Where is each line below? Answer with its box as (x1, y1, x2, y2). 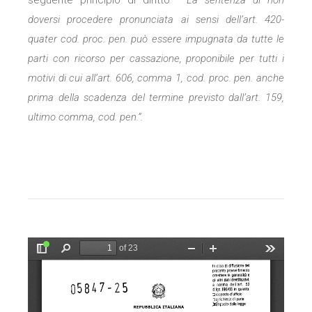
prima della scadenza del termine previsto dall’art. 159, (28, 91, 284, 104)
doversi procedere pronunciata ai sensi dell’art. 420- (28, 13, 284, 26)
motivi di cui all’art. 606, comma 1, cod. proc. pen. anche (28, 72, 284, 84)
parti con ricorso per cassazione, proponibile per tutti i (28, 52, 284, 65)
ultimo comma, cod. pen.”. (28, 111, 143, 123)
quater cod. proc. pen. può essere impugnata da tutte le (28, 33, 284, 45)
